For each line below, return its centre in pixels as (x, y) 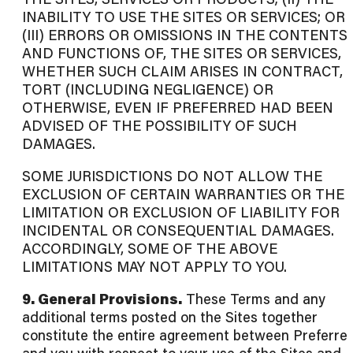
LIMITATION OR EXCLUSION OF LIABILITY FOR (181, 212)
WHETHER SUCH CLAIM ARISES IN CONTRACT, (182, 71)
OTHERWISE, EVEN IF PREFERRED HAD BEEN (178, 108)
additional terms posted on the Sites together (170, 317)
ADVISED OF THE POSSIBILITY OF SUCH (160, 126)
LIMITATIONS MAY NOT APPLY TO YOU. (154, 267)
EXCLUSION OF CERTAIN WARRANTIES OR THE (183, 194)
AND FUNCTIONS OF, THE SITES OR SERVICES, (182, 53)
